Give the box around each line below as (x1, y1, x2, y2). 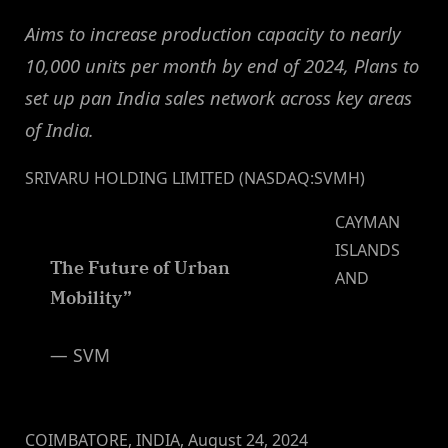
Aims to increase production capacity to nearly (25, 21, 401, 47)
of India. (25, 117, 94, 143)
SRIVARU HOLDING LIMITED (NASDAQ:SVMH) (25, 167, 365, 190)
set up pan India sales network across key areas (25, 85, 412, 111)
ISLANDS (335, 239, 400, 262)
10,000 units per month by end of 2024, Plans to (25, 53, 419, 79)
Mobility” (50, 286, 132, 310)
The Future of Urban (50, 256, 230, 280)
